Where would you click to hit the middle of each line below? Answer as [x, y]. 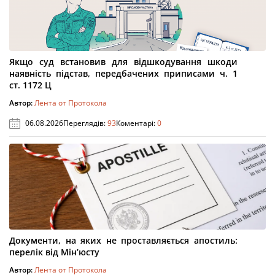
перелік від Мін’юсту [54, 252]
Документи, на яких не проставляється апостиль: [123, 240]
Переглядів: [85, 123]
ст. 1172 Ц [30, 85]
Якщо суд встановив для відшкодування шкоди [123, 62]
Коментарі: [137, 123]
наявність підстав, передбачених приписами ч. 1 [123, 73]
